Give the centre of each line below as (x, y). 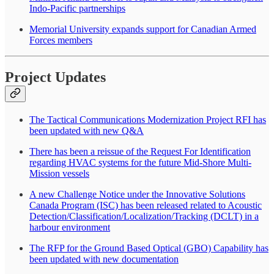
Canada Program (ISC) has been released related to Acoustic (146, 206)
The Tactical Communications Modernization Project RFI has (148, 120)
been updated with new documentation (104, 259)
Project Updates (55, 77)
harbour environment (70, 228)
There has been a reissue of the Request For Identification (140, 152)
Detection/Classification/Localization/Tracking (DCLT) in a (144, 217)
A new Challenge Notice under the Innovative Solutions (137, 194)
